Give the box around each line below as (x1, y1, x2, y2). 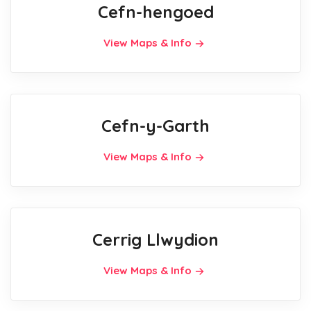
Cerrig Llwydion (92, 229, 219, 251)
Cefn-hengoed (97, 1, 214, 23)
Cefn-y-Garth (101, 115, 210, 137)
